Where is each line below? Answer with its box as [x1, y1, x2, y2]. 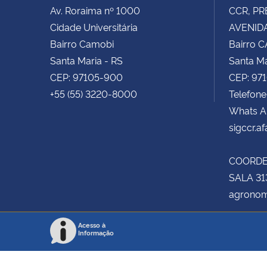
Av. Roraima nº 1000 [50, 3, 140, 17]
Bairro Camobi [50, 36, 114, 50]
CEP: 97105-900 [50, 70, 123, 83]
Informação [78, 228, 114, 237]
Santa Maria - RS [50, 53, 123, 67]
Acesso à [78, 220, 105, 229]
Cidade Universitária [50, 20, 138, 33]
